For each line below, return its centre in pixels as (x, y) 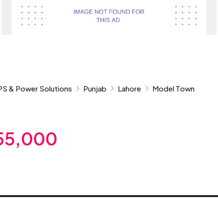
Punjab (95, 88)
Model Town (173, 88)
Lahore (129, 88)
